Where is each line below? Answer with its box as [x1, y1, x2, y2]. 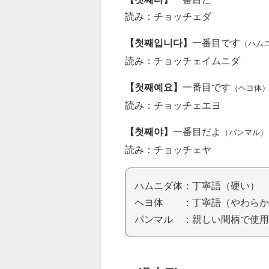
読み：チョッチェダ [125, 11, 211, 21]
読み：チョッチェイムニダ [125, 55, 240, 65]
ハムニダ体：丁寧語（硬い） [134, 180, 259, 190]
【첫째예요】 [125, 82, 183, 92]
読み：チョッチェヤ [125, 144, 211, 154]
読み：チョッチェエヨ [125, 100, 221, 110]
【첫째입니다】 [125, 37, 192, 47]
